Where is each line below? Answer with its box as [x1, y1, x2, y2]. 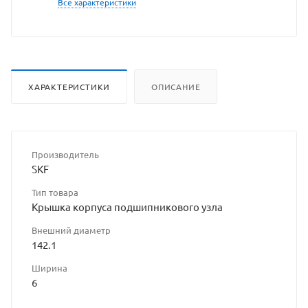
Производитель [32, 148, 99, 160]
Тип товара [32, 186, 78, 198]
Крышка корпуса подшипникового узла [32, 199, 223, 213]
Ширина [32, 261, 67, 274]
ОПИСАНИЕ [151, 80, 201, 92]
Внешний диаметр [32, 223, 111, 236]
